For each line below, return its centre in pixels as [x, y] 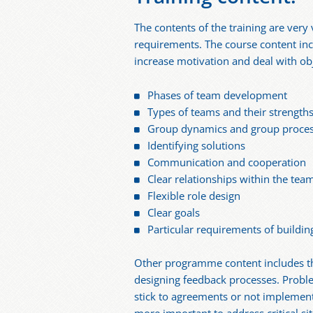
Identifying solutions [197, 145]
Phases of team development [218, 95]
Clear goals [174, 212]
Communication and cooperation [227, 162]
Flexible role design [194, 196]
